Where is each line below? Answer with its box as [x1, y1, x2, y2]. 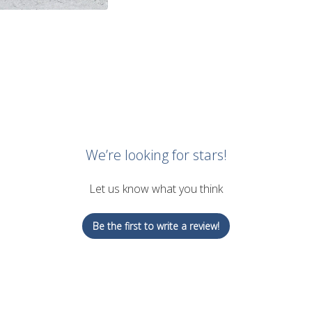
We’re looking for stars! [85, 146, 227, 165]
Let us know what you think [89, 181, 223, 197]
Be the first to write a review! [93, 219, 219, 233]
